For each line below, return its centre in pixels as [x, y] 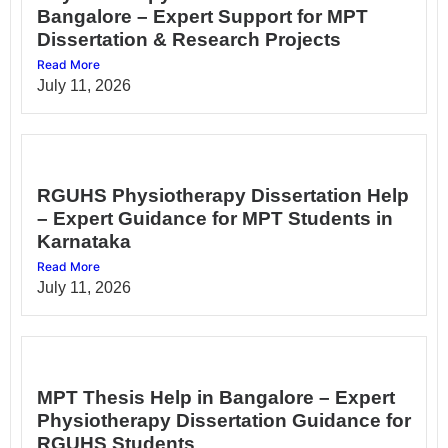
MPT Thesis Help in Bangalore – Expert [216, 397]
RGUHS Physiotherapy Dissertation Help [223, 195]
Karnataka [84, 241]
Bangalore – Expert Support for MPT [202, 16]
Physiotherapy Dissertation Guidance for [224, 420]
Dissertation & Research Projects [189, 39]
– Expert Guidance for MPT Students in [215, 218]
